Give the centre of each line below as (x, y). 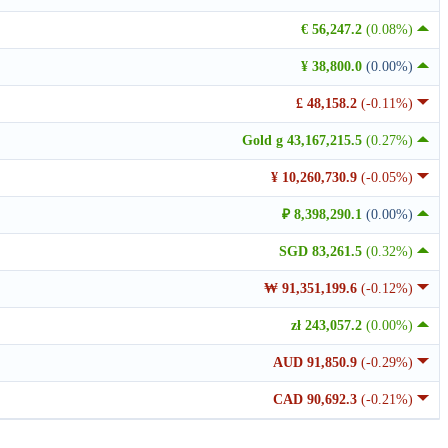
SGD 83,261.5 (322, 252)
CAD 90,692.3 (317, 400)
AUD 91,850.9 (317, 363)
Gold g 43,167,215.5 (304, 141)
